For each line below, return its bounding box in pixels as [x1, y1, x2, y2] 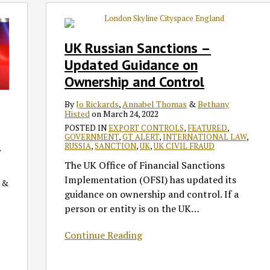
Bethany [198, 98, 230, 110]
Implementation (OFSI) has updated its [64, 173, 237, 187]
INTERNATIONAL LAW [163, 131, 247, 143]
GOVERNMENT [64, 131, 119, 143]
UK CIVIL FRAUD [154, 140, 215, 152]
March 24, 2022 [103, 108, 159, 120]
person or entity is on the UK [64, 202, 192, 216]
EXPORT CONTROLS [108, 122, 184, 134]
